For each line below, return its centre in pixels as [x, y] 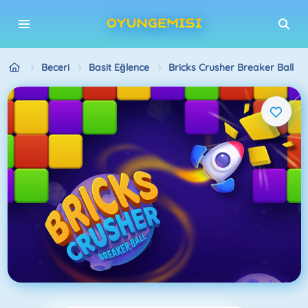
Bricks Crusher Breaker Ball [231, 67]
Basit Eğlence [119, 67]
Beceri [55, 67]
